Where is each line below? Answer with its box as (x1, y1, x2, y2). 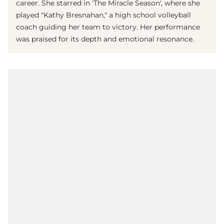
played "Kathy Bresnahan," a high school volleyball (16, 10, 191, 20)
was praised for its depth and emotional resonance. (16, 34, 194, 44)
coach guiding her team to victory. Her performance (16, 22, 200, 32)
